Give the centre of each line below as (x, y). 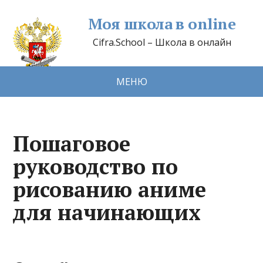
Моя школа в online (162, 23)
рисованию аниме (110, 189)
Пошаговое (72, 144)
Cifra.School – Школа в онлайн (162, 42)
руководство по (96, 166)
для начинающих (107, 212)
